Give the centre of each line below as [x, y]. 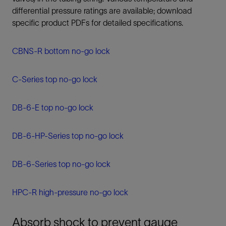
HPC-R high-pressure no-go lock [70, 192]
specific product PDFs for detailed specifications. [99, 23]
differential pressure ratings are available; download [102, 11]
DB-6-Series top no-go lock [61, 164]
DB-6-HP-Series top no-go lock [68, 136]
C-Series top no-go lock [55, 79]
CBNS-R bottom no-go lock [61, 51]
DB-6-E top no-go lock [53, 108]
